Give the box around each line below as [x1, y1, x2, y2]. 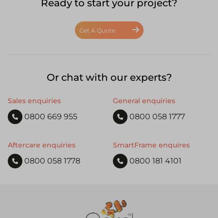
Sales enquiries [8, 96, 61, 106]
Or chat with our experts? [46, 72, 172, 84]
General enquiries [113, 96, 175, 106]
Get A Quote [79, 27, 115, 35]
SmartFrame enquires [113, 141, 190, 150]
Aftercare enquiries [8, 141, 75, 150]
